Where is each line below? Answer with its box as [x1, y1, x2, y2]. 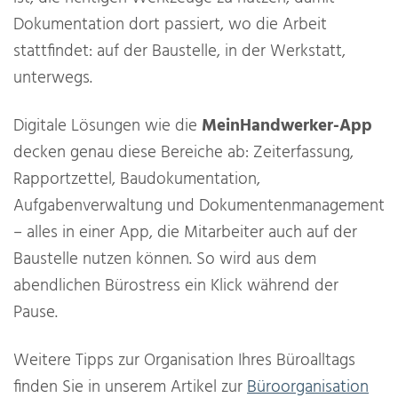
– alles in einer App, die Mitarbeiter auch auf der [13, 219, 357, 247]
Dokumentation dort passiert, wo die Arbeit [13, 12, 327, 39]
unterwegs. [13, 65, 92, 92]
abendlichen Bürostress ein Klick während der [13, 273, 338, 300]
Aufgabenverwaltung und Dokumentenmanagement [13, 193, 385, 220]
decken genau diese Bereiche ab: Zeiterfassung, [13, 139, 354, 167]
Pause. [13, 299, 58, 327]
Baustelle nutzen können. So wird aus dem [13, 246, 316, 274]
